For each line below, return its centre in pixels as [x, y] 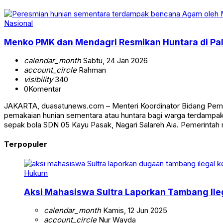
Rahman [91, 70]
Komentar [45, 89]
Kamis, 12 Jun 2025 [134, 211]
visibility [38, 80]
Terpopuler [26, 144]
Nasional [18, 23]
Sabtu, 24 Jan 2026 [114, 61]
